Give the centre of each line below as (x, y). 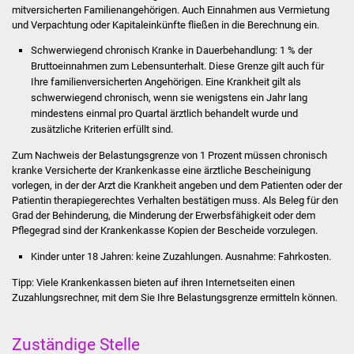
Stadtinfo (201, 14)
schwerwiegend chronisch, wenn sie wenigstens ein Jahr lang (169, 97)
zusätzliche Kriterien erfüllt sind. (102, 129)
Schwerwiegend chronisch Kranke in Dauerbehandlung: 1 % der (171, 50)
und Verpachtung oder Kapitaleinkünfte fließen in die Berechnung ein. (165, 24)
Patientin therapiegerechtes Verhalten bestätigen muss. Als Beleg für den (175, 201)
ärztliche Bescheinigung (257, 171)
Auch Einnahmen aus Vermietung (255, 9)
